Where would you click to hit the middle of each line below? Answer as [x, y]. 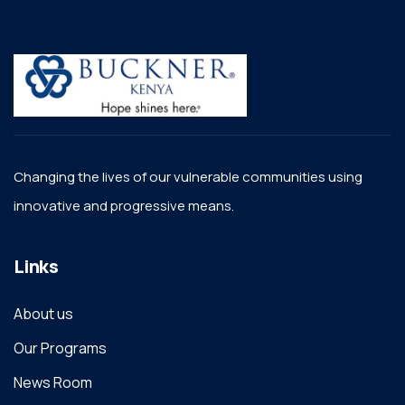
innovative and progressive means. [124, 206]
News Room [53, 383]
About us [43, 314]
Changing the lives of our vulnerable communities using [188, 177]
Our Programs [60, 348]
